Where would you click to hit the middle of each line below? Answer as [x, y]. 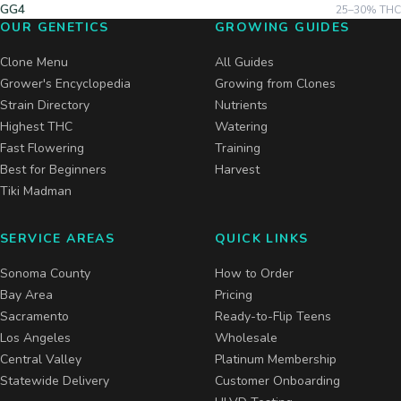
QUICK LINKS [262, 239]
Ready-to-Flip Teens [273, 316]
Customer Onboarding [277, 381]
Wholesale [246, 338]
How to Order [254, 273]
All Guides [244, 62]
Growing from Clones [275, 84]
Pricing [234, 295]
